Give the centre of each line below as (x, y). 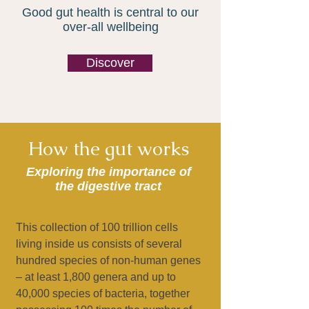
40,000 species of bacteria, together (103, 293)
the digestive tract (108, 186)
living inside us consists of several (99, 244)
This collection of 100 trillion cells (97, 227)
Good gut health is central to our (110, 12)
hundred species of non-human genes (108, 260)
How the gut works (109, 149)
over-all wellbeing (110, 27)
